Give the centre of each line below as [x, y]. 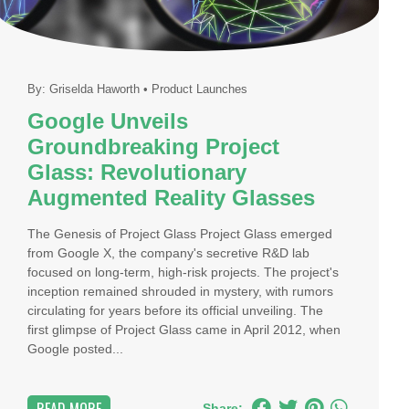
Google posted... [76, 349]
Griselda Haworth [95, 89]
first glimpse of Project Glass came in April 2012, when [184, 330]
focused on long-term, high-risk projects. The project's [184, 272]
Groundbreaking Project [154, 147]
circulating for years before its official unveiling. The [176, 310]
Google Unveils [108, 121]
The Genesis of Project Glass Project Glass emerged [180, 234]
